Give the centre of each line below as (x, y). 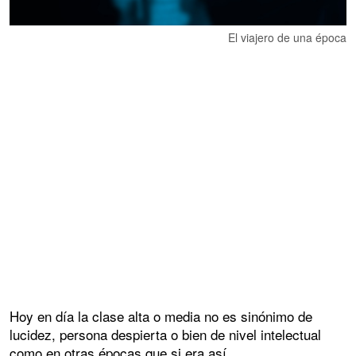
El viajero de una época (287, 37)
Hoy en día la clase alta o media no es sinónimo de (161, 315)
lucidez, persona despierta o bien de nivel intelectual (165, 334)
